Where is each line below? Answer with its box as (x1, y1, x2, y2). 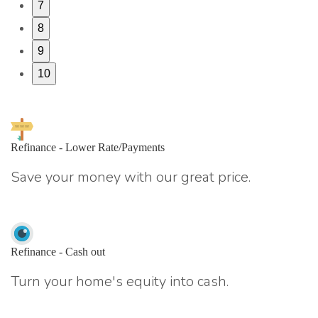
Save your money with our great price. (11, 167, 251, 187)
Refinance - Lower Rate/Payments (11, 141, 165, 153)
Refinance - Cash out (11, 245, 105, 258)
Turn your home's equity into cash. (11, 271, 229, 291)
